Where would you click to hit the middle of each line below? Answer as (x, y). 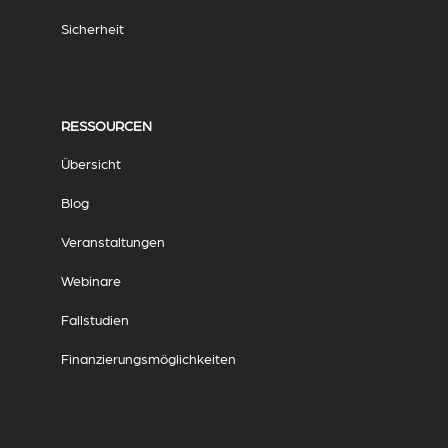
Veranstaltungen (112, 241)
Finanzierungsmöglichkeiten (148, 358)
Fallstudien (94, 319)
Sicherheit (92, 28)
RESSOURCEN (106, 125)
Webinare (90, 280)
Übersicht (90, 163)
